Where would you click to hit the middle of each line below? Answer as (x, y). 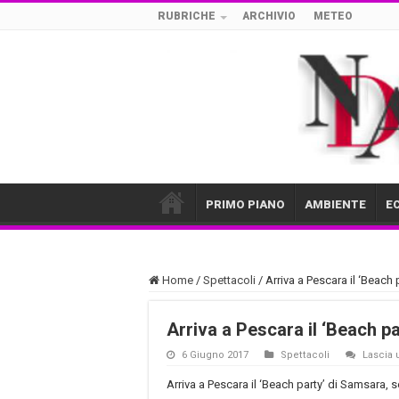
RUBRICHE (187, 16)
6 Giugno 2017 (215, 354)
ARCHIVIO (269, 16)
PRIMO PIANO (245, 204)
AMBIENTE (335, 204)
